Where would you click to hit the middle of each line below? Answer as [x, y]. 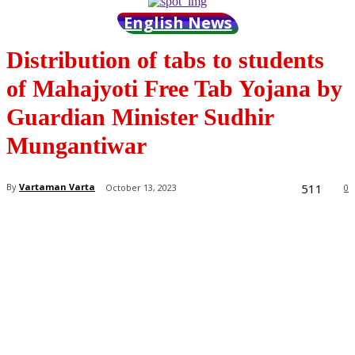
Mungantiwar [76, 145]
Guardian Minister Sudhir [140, 116]
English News [177, 22]
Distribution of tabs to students [165, 59]
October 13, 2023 [141, 187]
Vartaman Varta [57, 187]
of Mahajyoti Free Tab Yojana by [174, 88]
